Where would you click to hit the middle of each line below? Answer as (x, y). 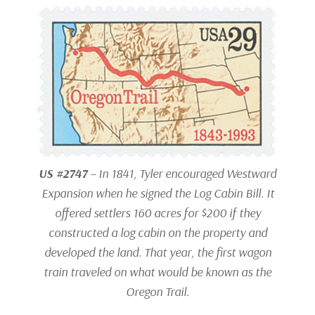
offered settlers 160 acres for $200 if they (157, 213)
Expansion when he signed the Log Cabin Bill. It (157, 193)
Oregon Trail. (157, 292)
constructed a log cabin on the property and (157, 233)
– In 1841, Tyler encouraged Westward (182, 174)
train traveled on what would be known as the (157, 272)
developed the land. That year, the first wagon (157, 252)
